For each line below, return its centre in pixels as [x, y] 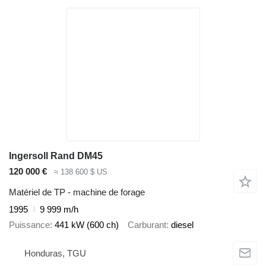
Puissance [29, 225]
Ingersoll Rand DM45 [56, 156]
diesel [182, 225]
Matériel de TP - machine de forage [77, 192]
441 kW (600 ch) [87, 225]
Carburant [147, 225]
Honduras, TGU [55, 254]
